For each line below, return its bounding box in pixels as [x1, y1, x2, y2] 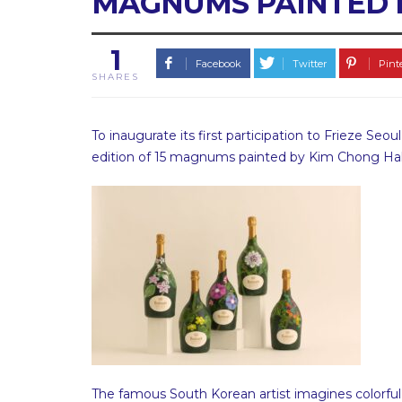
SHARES [92, 71, 139, 83]
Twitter [293, 57, 328, 70]
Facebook [195, 57, 241, 70]
